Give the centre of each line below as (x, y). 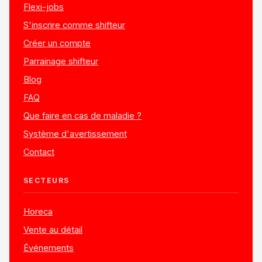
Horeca (38, 211)
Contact (39, 151)
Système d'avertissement (75, 133)
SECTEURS (46, 180)
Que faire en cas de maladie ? (82, 115)
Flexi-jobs (44, 6)
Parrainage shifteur (61, 61)
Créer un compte (57, 43)
